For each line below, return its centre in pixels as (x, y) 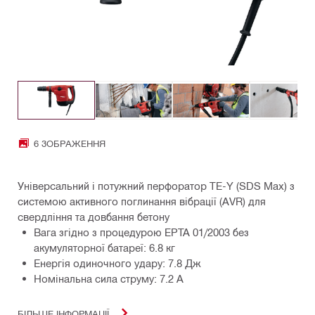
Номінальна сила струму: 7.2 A (109, 279)
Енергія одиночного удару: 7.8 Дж (117, 263)
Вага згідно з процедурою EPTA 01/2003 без (141, 232)
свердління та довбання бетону (94, 217)
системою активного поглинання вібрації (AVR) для (142, 201)
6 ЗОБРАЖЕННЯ (70, 143)
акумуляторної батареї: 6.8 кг (104, 248)
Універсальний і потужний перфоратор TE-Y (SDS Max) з (156, 186)
